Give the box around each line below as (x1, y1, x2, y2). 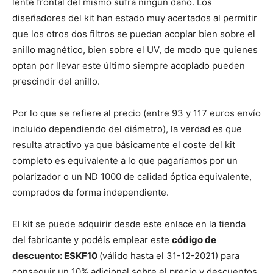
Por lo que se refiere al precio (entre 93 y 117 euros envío (12, 107, 261, 119)
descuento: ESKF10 (12, 250, 99, 262)
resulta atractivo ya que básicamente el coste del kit (12, 139, 235, 151)
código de (172, 234, 216, 246)
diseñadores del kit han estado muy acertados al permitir (12, 12, 257, 24)
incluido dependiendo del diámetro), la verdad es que (12, 123, 242, 135)
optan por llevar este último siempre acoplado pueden (12, 60, 245, 72)
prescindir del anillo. (12, 76, 100, 88)
